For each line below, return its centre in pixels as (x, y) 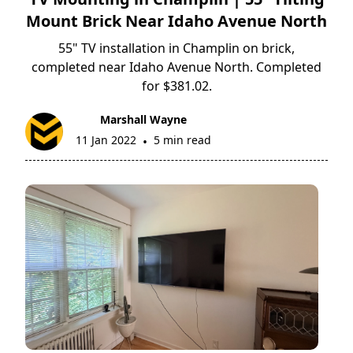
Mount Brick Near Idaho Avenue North (176, 21)
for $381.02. (176, 86)
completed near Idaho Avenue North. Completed (176, 67)
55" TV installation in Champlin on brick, (176, 48)
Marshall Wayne (144, 120)
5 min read (183, 140)
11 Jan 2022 (106, 140)
